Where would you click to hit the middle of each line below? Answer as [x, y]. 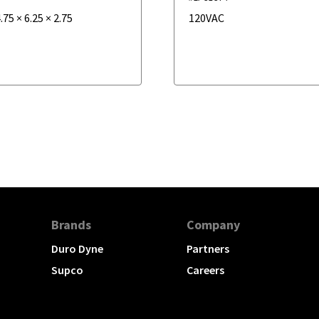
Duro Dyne [77, 249]
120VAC [207, 17]
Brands [71, 225]
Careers [205, 270]
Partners [208, 249]
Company [213, 225]
